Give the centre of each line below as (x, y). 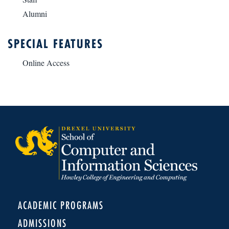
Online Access (46, 63)
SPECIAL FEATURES (55, 44)
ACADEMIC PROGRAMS (61, 205)
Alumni (35, 14)
